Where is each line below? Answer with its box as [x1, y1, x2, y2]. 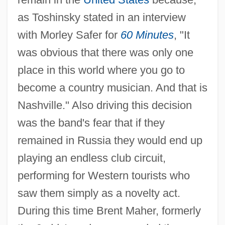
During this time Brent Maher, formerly [17, 204, 201, 217]
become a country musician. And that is [17, 81, 207, 94]
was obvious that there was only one [17, 46, 193, 59]
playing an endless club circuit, [17, 151, 166, 164]
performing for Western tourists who [17, 169, 190, 182]
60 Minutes [120, 28, 174, 41]
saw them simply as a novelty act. [17, 186, 180, 199]
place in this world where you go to [17, 63, 185, 76]
